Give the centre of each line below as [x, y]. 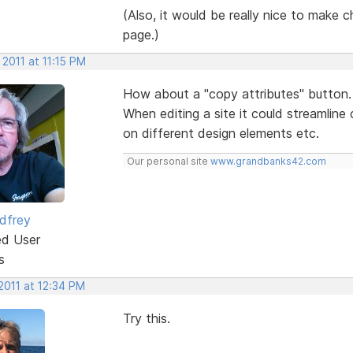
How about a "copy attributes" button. [237, 93]
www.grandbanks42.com [268, 161]
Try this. [146, 318]
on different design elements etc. [221, 133]
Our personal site [168, 161]
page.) [141, 34]
